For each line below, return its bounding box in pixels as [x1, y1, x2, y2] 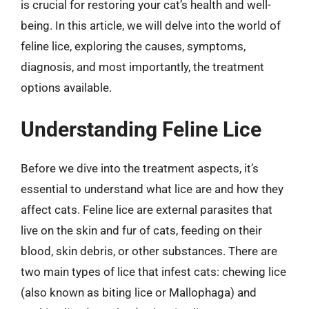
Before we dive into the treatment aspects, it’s [21, 161, 259, 175]
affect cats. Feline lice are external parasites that [21, 203, 272, 217]
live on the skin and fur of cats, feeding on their [21, 223, 262, 237]
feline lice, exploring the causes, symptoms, [21, 39, 246, 53]
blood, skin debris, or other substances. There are [21, 244, 277, 258]
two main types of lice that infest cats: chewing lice [21, 265, 286, 279]
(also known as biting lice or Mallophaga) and [21, 286, 257, 299]
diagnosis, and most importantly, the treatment [21, 59, 264, 74]
